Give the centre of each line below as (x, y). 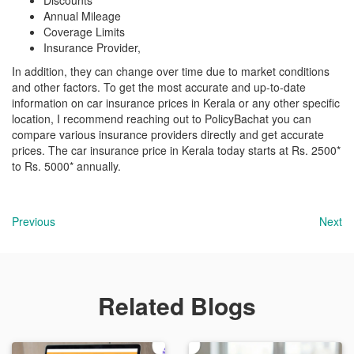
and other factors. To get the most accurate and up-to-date (159, 87)
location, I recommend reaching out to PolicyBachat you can (162, 119)
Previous (34, 221)
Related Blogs (177, 305)
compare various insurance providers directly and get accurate (168, 134)
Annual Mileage (82, 16)
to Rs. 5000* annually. (66, 166)
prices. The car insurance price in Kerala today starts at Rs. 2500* (176, 150)
